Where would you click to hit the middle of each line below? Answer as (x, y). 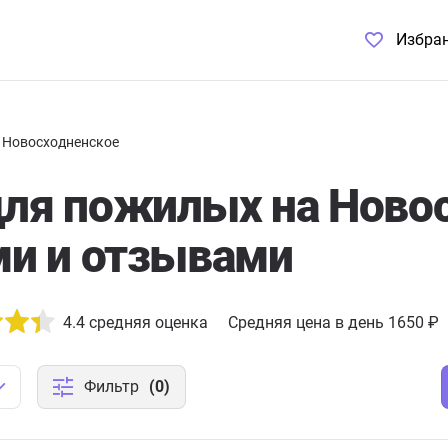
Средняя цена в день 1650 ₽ (333, 322)
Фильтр (111, 386)
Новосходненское (60, 142)
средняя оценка (146, 322)
